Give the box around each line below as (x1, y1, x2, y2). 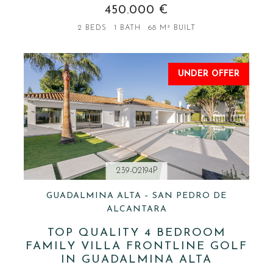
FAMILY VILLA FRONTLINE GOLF (26, 240, 247, 252)
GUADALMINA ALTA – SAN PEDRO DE (46, 191, 227, 200)
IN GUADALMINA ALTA (61, 253, 212, 266)
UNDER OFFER (177, 69, 239, 79)
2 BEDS (77, 24, 107, 32)
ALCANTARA (106, 204, 167, 214)
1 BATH (113, 24, 141, 32)
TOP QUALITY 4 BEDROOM (47, 227, 226, 239)
